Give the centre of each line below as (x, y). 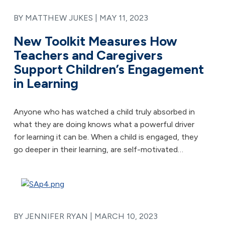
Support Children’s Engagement (109, 69)
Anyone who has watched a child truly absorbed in (104, 112)
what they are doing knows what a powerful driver (104, 124)
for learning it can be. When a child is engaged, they (106, 137)
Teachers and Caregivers (88, 55)
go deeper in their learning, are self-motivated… (98, 149)
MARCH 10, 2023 (126, 216)
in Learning (46, 83)
